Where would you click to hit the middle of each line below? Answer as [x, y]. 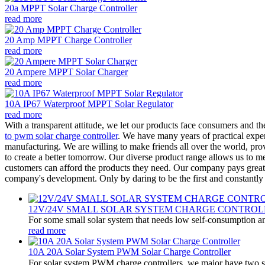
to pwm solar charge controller [61, 135]
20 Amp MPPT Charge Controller [68, 40]
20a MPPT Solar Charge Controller [71, 8]
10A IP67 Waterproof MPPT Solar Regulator [89, 104]
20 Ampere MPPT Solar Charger [66, 72]
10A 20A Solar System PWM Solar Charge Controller [130, 251]
